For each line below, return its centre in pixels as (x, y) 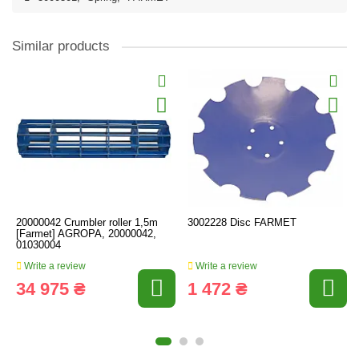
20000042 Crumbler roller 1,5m (87, 222)
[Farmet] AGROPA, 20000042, (86, 234)
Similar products (61, 46)
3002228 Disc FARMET (242, 222)
